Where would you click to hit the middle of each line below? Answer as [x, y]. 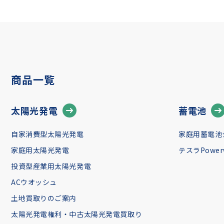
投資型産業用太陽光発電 [51, 166]
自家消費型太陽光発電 [47, 134]
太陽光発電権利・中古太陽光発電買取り [77, 214]
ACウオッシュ [34, 182]
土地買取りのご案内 [44, 198]
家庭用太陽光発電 [40, 150]
